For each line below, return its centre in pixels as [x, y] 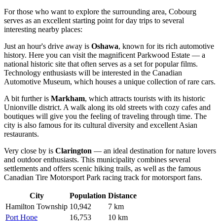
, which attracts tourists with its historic [145, 99]
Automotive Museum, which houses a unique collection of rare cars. [110, 82]
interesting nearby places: [43, 30]
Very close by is [30, 151]
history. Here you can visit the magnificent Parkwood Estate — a [105, 55]
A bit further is [27, 99]
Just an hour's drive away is [48, 46]
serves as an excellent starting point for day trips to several [94, 21]
